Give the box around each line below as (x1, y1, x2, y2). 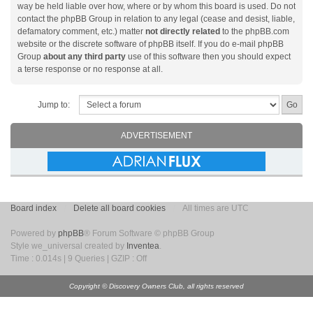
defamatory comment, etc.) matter (17, 27, 145, 37)
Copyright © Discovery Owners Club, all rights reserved (69, 282, 244, 291)
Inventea (126, 241, 159, 252)
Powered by (10, 228, 58, 239)
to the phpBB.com (220, 27, 289, 37)
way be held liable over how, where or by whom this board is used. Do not (17, 1, 296, 12)
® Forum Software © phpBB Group (84, 228, 214, 239)
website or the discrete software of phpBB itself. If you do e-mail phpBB (17, 39, 284, 50)
